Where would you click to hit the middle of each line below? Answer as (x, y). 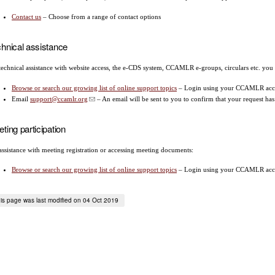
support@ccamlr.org (59, 99)
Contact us (26, 17)
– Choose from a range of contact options (101, 17)
